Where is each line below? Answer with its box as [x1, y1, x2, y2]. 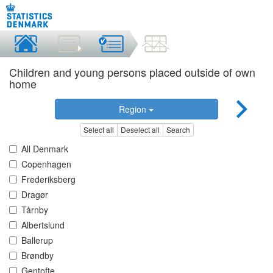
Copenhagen [21, 158, 71, 171]
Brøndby [21, 249, 54, 262]
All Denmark [21, 143, 68, 155]
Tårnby [21, 204, 48, 216]
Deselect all [120, 124, 160, 135]
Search [166, 124, 190, 135]
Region [119, 103, 149, 115]
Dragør [21, 188, 48, 201]
